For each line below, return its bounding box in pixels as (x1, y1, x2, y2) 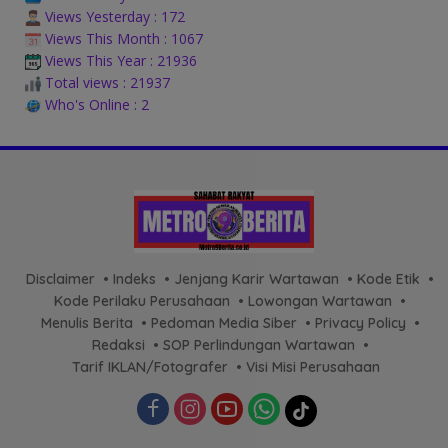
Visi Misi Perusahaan (246, 358, 380, 377)
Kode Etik (357, 270, 420, 289)
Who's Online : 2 (41, 94, 149, 114)
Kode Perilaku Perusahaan (54, 292, 230, 311)
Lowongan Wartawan (248, 292, 392, 311)
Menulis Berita (40, 314, 133, 333)
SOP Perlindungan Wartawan (162, 336, 355, 355)
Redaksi (91, 336, 145, 355)
